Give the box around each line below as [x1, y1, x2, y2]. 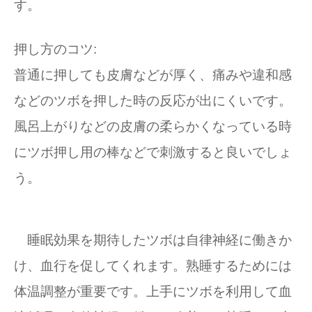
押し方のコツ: [14, 42, 97, 56]
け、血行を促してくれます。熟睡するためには [14, 258, 292, 273]
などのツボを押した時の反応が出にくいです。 [14, 93, 292, 108]
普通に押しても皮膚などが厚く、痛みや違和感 [14, 68, 292, 82]
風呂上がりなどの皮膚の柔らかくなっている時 [14, 119, 292, 134]
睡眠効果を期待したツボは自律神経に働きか [14, 233, 292, 247]
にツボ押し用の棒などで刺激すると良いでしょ [14, 145, 292, 159]
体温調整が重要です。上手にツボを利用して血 [14, 284, 292, 299]
